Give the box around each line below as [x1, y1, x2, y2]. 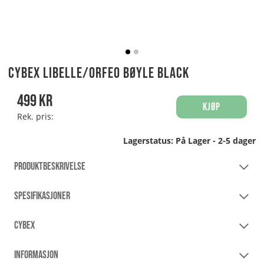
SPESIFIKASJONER [14, 189, 70, 202]
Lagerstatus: [123, 134, 176, 146]
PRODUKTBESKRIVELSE [14, 160, 85, 173]
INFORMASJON [14, 248, 58, 261]
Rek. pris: [17, 111, 54, 123]
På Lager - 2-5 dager [176, 134, 256, 146]
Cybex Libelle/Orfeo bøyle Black [8, 64, 189, 82]
